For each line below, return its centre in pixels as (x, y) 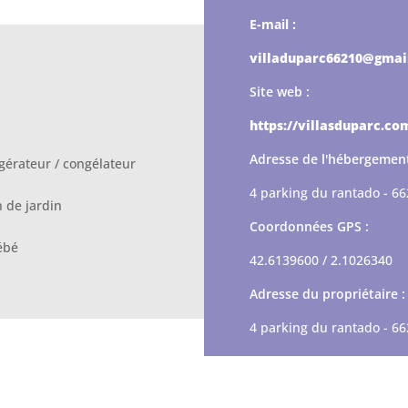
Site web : (280, 91)
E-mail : (273, 24)
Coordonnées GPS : (309, 226)
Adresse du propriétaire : (327, 293)
